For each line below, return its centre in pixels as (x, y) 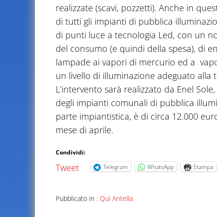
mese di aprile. (84, 130)
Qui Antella (116, 199)
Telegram (115, 167)
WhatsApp (160, 167)
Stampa (203, 167)
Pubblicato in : (77, 199)
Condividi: (70, 153)
